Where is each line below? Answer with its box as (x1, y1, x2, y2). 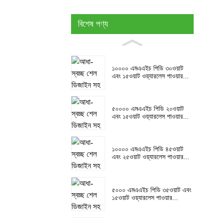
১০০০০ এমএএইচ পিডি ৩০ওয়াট (112, 64, 183, 72)
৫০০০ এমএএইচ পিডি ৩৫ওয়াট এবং (112, 186, 191, 194)
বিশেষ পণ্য (78, 19, 108, 29)
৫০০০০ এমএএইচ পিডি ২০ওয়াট (112, 105, 184, 113)
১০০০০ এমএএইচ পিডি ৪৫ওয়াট (112, 145, 183, 153)
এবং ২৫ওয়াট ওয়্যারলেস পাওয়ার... (112, 153, 189, 161)
